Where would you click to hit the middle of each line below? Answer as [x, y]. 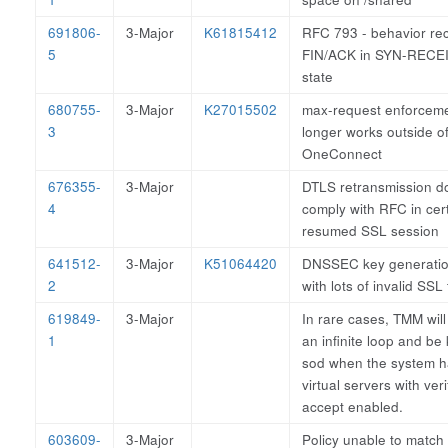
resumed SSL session [370, 230]
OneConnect [342, 153]
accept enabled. [352, 406]
